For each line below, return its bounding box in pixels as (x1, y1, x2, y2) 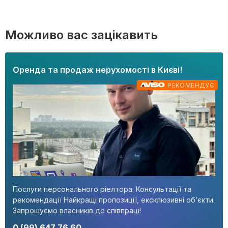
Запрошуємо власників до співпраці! (13, 206, 141, 215)
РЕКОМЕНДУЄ (167, 81, 214, 90)
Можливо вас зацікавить (5, 27, 158, 43)
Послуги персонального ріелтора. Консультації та (13, 184, 191, 193)
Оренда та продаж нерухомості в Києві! (13, 65, 182, 75)
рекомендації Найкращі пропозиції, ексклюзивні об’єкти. (13, 195, 215, 204)
